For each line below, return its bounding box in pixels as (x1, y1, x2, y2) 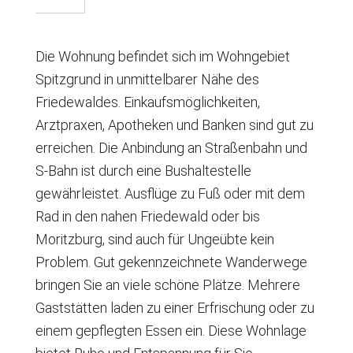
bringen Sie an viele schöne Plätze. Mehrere (35, 276, 300, 293)
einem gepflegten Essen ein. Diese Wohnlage (35, 321, 307, 339)
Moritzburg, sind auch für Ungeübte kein (35, 230, 274, 247)
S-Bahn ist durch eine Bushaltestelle (35, 162, 251, 179)
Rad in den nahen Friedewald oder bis (35, 207, 260, 225)
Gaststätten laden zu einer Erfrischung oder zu (35, 299, 314, 316)
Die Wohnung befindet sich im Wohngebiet (35, 47, 290, 65)
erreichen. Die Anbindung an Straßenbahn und (35, 139, 307, 156)
